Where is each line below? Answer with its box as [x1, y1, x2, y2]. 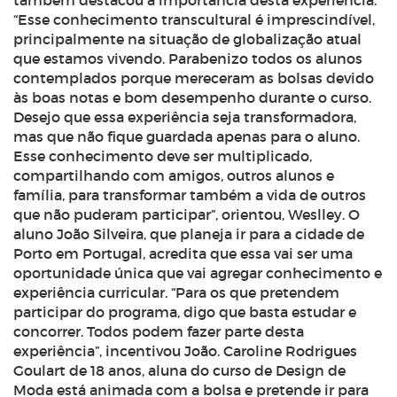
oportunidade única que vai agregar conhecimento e [13, 264, 382, 282]
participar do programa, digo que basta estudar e [13, 303, 356, 321]
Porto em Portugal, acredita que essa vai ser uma [13, 245, 353, 262]
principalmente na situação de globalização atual [13, 30, 362, 48]
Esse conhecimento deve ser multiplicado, [13, 147, 312, 165]
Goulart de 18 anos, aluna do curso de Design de [13, 362, 346, 379]
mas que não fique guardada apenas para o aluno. [13, 128, 360, 145]
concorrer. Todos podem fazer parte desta [13, 323, 304, 340]
